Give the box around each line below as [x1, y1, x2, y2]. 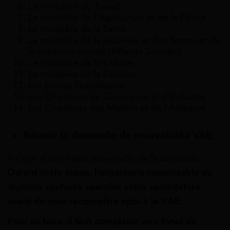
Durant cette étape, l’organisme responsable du [8, 167, 213, 179]
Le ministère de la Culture [28, 57, 133, 69]
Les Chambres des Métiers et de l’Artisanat [28, 102, 205, 114]
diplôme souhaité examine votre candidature [8, 181, 200, 193]
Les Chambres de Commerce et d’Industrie [28, 91, 206, 103]
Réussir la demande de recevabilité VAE [23, 129, 212, 142]
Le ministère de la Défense [28, 68, 138, 80]
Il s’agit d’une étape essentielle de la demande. [8, 152, 202, 164]
